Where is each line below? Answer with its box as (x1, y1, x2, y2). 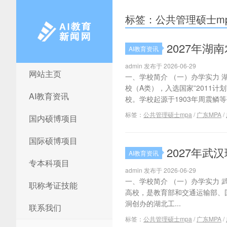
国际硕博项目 (29, 135, 78, 146)
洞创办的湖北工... (125, 198, 181, 208)
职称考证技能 (29, 179, 78, 191)
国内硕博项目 (29, 112, 78, 124)
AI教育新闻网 (16, 71, 58, 81)
